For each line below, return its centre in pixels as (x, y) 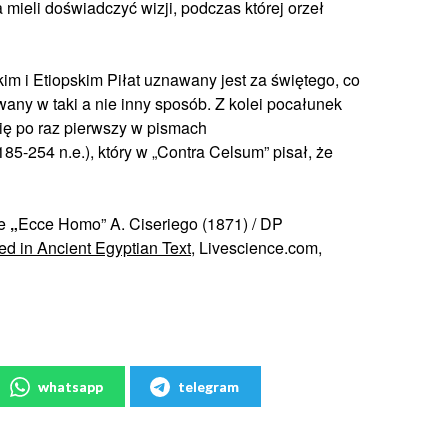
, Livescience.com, (256, 247)
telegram (208, 386)
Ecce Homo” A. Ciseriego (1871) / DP (150, 223)
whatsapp (70, 386)
